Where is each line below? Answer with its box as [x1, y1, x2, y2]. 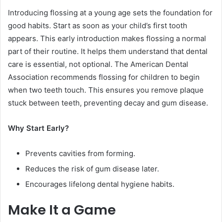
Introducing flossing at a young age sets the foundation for [8, 8, 213, 18]
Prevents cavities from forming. [25, 149, 135, 159]
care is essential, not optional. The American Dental [8, 59, 188, 69]
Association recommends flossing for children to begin [8, 72, 200, 82]
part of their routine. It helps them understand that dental [8, 47, 208, 56]
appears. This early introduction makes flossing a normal [8, 34, 206, 44]
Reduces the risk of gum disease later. [25, 164, 159, 174]
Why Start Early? [8, 123, 69, 133]
